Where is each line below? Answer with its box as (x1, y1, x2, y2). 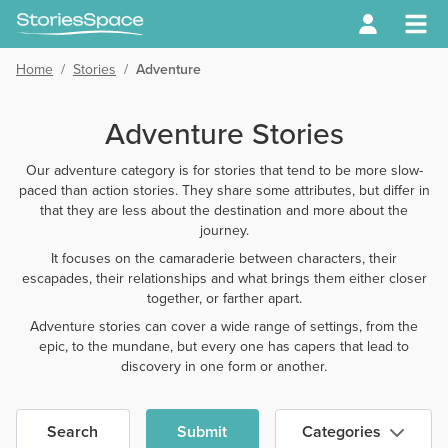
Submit (177, 420, 228, 443)
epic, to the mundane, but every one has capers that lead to (39, 336, 409, 357)
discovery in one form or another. (121, 356, 327, 377)
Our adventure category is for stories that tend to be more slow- (25, 160, 423, 181)
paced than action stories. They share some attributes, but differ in (18, 180, 430, 201)
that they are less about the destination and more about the (40, 200, 408, 221)
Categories (302, 420, 382, 443)
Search (47, 420, 99, 443)
